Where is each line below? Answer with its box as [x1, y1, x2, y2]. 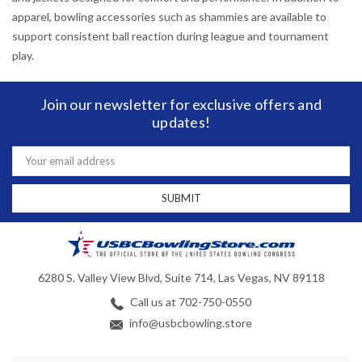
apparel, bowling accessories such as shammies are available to [12, 10, 326, 24]
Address [12, 159, 52, 173]
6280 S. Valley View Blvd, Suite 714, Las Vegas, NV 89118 [37, 271, 325, 285]
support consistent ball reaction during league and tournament [12, 29, 329, 44]
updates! [152, 113, 210, 132]
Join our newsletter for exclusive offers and [40, 95, 322, 114]
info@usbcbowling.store [127, 316, 252, 330]
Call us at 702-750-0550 [128, 295, 251, 309]
